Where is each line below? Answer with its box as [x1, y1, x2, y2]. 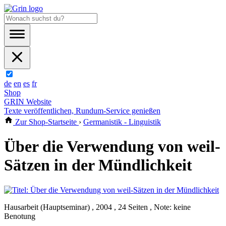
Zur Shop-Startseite [13, 118, 79, 126]
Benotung [4, 211, 35, 220]
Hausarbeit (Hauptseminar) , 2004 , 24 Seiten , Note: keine [4, 202, 191, 211]
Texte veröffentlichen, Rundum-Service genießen [4, 106, 160, 115]
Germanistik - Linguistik [83, 118, 161, 126]
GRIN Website [4, 97, 51, 106]
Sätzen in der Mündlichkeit [4, 156, 192, 175]
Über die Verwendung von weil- [4, 137, 220, 156]
